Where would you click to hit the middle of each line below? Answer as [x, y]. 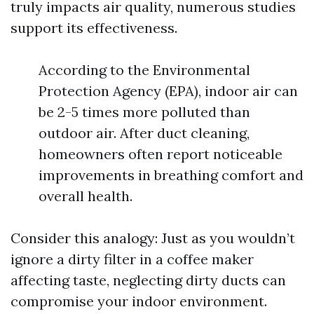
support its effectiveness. [94, 28]
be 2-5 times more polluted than [144, 112]
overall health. [86, 196]
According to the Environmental [144, 70]
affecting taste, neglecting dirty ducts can [148, 280]
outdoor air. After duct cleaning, [144, 133]
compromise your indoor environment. [139, 301]
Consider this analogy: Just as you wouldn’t [153, 238]
